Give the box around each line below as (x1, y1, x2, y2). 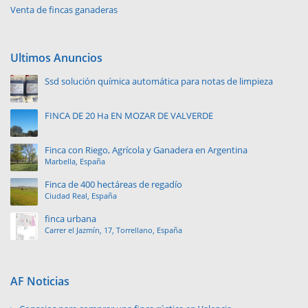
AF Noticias (10, 274, 69, 289)
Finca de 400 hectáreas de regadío (45, 178, 182, 191)
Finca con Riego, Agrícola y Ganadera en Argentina (45, 144, 247, 157)
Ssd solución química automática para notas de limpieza (45, 75, 273, 88)
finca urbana (45, 212, 96, 225)
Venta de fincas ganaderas (10, 3, 118, 16)
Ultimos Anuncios (10, 50, 102, 66)
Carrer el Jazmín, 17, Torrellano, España (45, 225, 182, 236)
